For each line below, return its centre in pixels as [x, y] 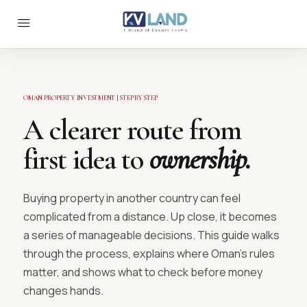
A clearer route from [132, 130]
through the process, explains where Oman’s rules [149, 254]
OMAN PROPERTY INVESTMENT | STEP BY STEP [90, 98]
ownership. [200, 159]
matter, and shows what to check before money [143, 272]
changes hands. [63, 291]
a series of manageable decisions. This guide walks [151, 235]
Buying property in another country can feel [132, 198]
